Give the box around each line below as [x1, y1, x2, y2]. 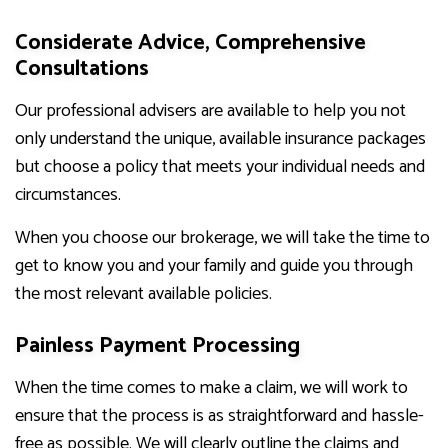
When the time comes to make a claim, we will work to [15, 373, 408, 404]
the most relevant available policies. [15, 279, 272, 310]
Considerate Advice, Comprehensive [15, 25, 366, 62]
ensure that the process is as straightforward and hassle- [15, 401, 424, 432]
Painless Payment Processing [15, 328, 300, 365]
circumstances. [15, 180, 121, 211]
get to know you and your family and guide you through [15, 251, 413, 282]
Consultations [15, 51, 149, 88]
